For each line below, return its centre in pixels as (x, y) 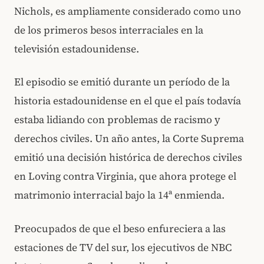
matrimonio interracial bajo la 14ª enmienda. (119, 195)
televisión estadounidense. (77, 49)
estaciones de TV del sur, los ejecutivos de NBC (123, 247)
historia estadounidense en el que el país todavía (128, 101)
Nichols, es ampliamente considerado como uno (128, 11)
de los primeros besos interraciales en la (109, 30)
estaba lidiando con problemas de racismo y (117, 120)
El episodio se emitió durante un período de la (122, 82)
